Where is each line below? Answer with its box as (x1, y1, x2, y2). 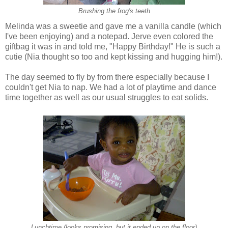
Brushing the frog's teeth (78, 7, 150, 15)
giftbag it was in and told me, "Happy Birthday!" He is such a (5, 42, 220, 51)
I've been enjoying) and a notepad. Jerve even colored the (5, 32, 213, 41)
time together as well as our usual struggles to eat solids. (5, 93, 208, 102)
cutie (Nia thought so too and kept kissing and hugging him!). (5, 52, 222, 62)
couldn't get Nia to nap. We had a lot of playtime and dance (5, 83, 216, 92)
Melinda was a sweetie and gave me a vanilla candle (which (5, 22, 221, 31)
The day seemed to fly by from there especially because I (5, 73, 209, 82)
